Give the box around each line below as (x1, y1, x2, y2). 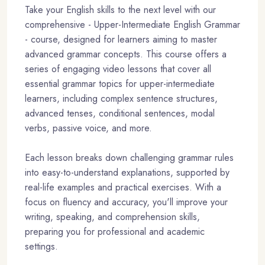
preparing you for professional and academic (25, 225, 205, 239)
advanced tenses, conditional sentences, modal (25, 106, 215, 121)
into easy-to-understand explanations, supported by (25, 166, 230, 180)
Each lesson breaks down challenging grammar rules (25, 151, 234, 165)
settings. (25, 240, 58, 254)
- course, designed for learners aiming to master (25, 33, 217, 47)
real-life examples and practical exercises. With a (25, 180, 221, 195)
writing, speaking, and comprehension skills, (25, 210, 200, 224)
